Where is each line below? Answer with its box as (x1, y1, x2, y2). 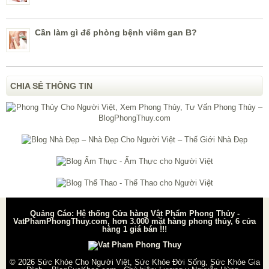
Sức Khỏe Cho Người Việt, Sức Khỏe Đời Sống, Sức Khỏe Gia (37, 258, 260, 267)
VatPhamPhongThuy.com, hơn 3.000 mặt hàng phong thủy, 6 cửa (13, 217, 256, 226)
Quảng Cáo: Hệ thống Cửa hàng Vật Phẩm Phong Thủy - (29, 209, 240, 219)
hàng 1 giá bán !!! (102, 225, 167, 234)
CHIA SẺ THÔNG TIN (10, 81, 92, 91)
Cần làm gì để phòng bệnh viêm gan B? (35, 28, 197, 38)
